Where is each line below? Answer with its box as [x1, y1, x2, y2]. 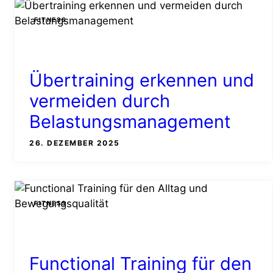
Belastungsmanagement [29, 111, 231, 133]
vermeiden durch [29, 90, 170, 112]
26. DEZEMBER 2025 [29, 138, 120, 148]
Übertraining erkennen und [29, 69, 254, 91]
